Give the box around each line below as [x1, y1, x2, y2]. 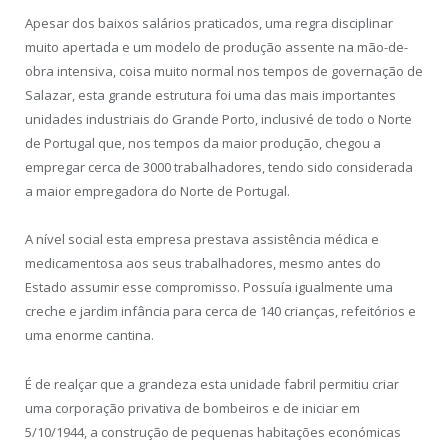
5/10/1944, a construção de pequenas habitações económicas [25, 422, 401, 441]
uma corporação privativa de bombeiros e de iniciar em [25, 398, 360, 417]
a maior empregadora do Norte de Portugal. [25, 182, 290, 201]
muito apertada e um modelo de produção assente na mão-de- [25, 38, 408, 57]
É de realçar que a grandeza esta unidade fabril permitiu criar [25, 374, 399, 393]
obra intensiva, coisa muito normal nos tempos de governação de [25, 62, 423, 81]
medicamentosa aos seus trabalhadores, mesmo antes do [25, 254, 381, 273]
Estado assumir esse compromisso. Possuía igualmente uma [25, 278, 393, 297]
